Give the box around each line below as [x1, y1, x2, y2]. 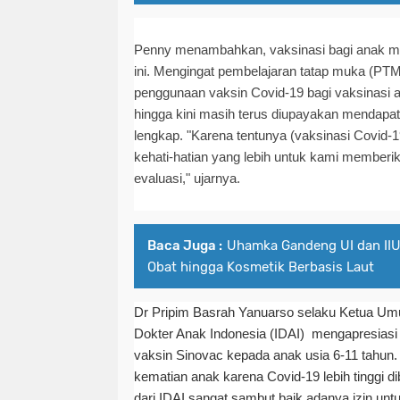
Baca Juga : [147, 237, 222, 254]
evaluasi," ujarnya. [134, 171, 240, 187]
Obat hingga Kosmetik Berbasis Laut [147, 259, 374, 276]
